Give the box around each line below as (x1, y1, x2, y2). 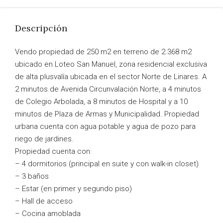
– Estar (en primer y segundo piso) (15, 184, 132, 193)
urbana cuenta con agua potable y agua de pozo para (15, 122, 196, 131)
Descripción (15, 22, 67, 34)
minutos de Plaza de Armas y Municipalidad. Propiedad (15, 110, 199, 118)
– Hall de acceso (15, 197, 73, 206)
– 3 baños (15, 172, 49, 181)
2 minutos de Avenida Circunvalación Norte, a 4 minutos (15, 85, 201, 94)
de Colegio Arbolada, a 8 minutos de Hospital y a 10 (15, 97, 188, 106)
